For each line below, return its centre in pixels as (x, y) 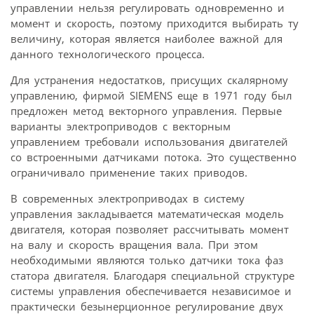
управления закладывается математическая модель (147, 213)
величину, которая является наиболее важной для (146, 38)
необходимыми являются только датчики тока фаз (147, 260)
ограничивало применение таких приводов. (129, 172)
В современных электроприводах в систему (128, 198)
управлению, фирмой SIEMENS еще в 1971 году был (151, 95)
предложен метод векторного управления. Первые (146, 110)
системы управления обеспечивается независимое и (151, 291)
